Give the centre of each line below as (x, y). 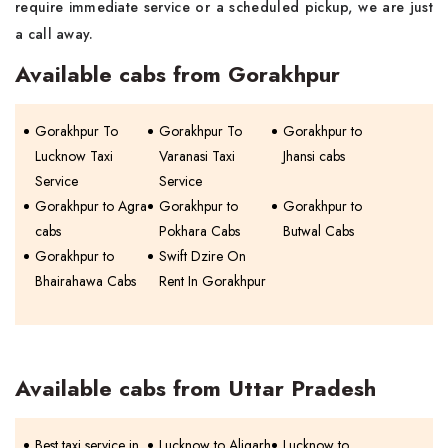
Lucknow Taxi (74, 156)
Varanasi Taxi (197, 156)
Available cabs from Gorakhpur (177, 74)
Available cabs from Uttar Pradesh (195, 388)
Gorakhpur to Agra (91, 206)
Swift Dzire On (203, 256)
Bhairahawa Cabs (85, 281)
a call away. (54, 34)
